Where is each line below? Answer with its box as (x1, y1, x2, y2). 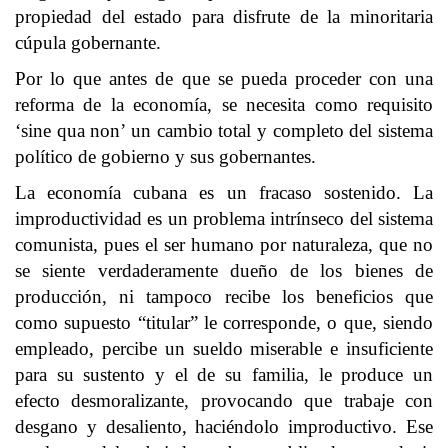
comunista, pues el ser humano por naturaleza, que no (15, 234, 433, 255)
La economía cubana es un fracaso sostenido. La (15, 182, 433, 203)
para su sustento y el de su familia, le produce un (15, 364, 433, 385)
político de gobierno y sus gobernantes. (15, 146, 316, 167)
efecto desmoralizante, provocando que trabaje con (15, 390, 433, 411)
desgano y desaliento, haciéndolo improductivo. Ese (15, 416, 433, 437)
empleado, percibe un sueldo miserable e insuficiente (15, 338, 433, 359)
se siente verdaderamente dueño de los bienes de (15, 260, 433, 281)
